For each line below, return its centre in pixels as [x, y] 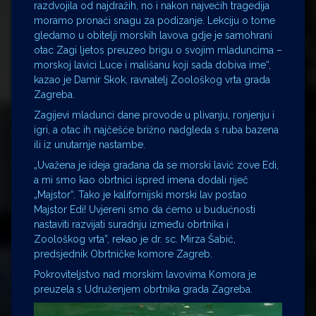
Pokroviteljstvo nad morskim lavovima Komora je [145, 274]
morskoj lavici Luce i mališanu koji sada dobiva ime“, [152, 65]
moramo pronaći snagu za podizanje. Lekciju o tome [154, 20]
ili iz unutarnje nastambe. [90, 145]
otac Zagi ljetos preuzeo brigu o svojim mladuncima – [158, 50]
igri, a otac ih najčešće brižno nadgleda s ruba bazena [156, 130]
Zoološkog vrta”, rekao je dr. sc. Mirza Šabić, [135, 239]
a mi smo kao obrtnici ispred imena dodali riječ [141, 180]
